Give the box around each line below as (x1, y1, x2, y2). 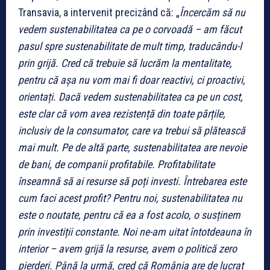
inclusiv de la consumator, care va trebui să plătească (18, 124, 245, 137)
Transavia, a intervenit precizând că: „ (18, 5, 180, 19)
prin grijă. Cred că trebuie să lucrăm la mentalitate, (18, 56, 232, 69)
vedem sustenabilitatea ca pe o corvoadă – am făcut (18, 22, 242, 36)
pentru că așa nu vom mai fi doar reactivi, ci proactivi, (18, 73, 245, 86)
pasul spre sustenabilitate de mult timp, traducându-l (18, 39, 242, 52)
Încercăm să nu (180, 5, 245, 19)
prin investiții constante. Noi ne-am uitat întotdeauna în (18, 225, 251, 238)
